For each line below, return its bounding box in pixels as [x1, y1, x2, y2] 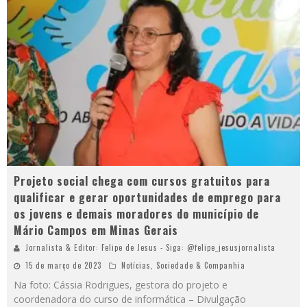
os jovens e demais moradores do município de [14, 205, 259, 222]
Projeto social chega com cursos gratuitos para [14, 172, 270, 189]
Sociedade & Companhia [156, 259, 245, 271]
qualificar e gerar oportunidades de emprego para [14, 188, 281, 206]
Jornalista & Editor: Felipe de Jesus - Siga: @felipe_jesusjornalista [25, 241, 275, 253]
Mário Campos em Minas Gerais [14, 221, 178, 238]
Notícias [121, 259, 151, 271]
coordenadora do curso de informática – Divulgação [14, 292, 246, 306]
